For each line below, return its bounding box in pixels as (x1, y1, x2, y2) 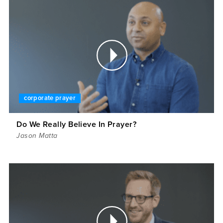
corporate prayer (24, 94, 76, 103)
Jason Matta (16, 131, 58, 140)
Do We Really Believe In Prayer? (16, 119, 137, 130)
